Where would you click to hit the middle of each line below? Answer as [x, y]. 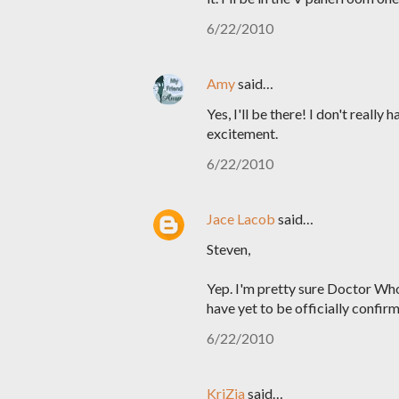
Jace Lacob [241, 219]
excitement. [242, 133]
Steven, [228, 249]
